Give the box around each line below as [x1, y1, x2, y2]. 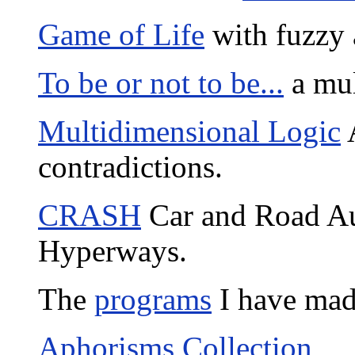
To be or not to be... [38, 65, 284, 100]
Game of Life [38, 17, 204, 52]
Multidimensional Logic [38, 113, 341, 148]
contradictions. [38, 149, 223, 184]
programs [94, 281, 212, 316]
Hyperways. [38, 233, 187, 268]
